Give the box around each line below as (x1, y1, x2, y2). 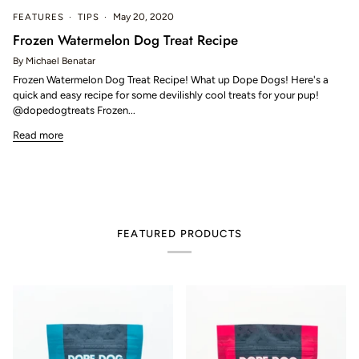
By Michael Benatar (13, 54, 95, 67)
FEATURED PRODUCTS (117, 228, 242, 240)
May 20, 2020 (113, 10, 175, 22)
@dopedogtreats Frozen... (13, 103, 135, 116)
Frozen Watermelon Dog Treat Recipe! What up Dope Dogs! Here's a (13, 73, 329, 86)
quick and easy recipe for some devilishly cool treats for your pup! (13, 88, 319, 101)
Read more (13, 128, 63, 141)
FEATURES (13, 10, 65, 22)
